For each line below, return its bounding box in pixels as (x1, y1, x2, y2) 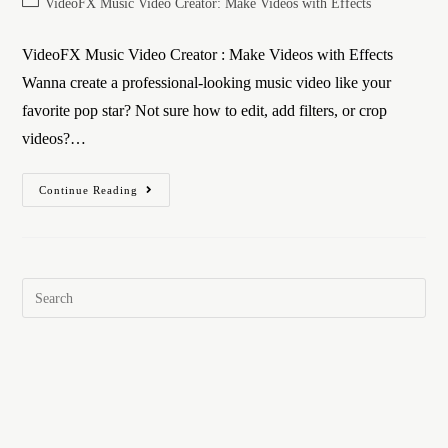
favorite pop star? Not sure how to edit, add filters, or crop (22, 102, 388, 119)
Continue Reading (39, 184, 139, 196)
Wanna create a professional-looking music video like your (22, 74, 392, 91)
